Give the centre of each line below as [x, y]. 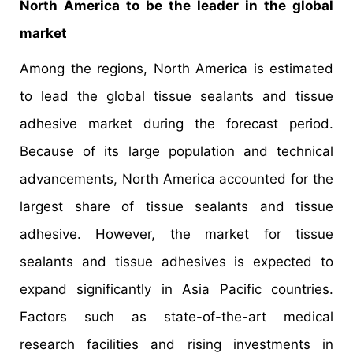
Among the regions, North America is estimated [176, 69]
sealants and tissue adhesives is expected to [176, 262]
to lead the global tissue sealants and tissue [176, 97]
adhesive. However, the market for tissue [176, 234]
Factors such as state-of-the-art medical [176, 317]
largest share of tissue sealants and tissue [176, 207]
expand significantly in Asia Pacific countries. [176, 290]
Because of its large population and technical [176, 152]
